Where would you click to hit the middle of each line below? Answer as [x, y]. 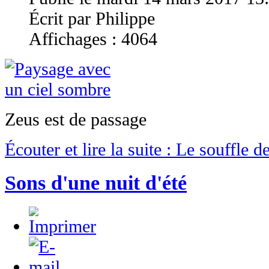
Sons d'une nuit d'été [96, 183]
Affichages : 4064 [93, 39]
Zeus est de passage [76, 119]
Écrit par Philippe [92, 19]
